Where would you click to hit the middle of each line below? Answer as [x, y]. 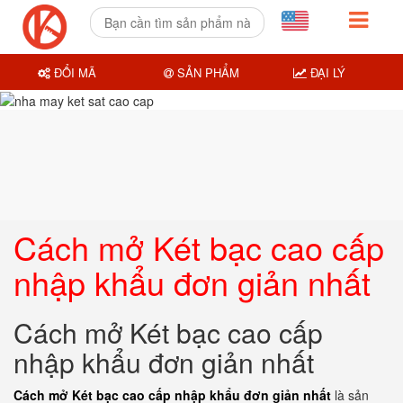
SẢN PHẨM [206, 72]
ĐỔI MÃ [74, 72]
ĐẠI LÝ [326, 72]
